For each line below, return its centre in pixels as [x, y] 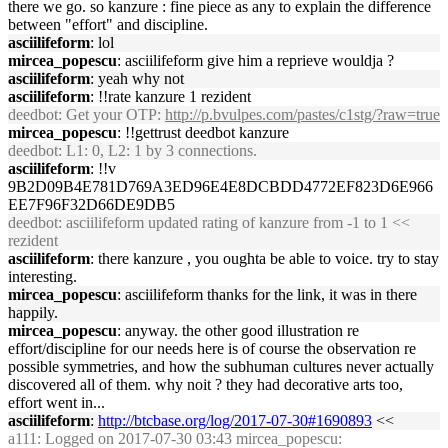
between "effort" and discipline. [108, 24]
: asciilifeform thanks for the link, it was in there [267, 294]
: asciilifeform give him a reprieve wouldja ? [255, 60]
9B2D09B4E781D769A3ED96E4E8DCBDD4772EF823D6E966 [220, 186]
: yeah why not [137, 78]
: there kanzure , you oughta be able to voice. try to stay [264, 258]
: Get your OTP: [111, 114]
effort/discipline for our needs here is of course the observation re [212, 348]
